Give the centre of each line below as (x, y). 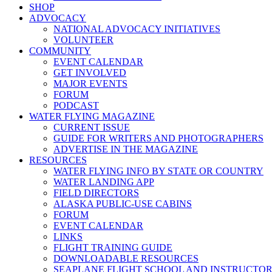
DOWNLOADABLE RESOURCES (126, 258)
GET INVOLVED (90, 73)
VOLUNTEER (83, 40)
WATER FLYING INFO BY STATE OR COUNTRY (158, 171)
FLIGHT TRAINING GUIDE (113, 247)
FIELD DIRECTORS (96, 193)
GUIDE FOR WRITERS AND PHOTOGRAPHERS (158, 138)
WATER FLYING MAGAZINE (92, 116)
